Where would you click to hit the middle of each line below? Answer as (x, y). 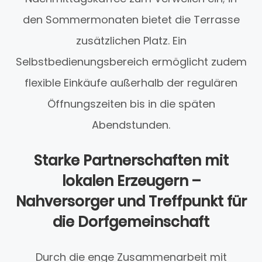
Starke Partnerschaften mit (131, 161)
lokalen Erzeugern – (131, 181)
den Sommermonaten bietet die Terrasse (131, 20)
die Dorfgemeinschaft (131, 222)
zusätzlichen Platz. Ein (131, 41)
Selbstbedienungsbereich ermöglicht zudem (131, 62)
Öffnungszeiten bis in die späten (131, 104)
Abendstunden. (131, 125)
